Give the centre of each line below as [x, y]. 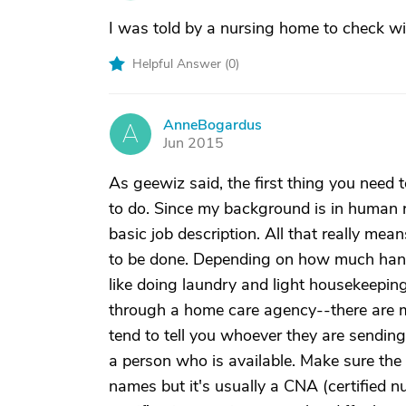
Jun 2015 [193, 143]
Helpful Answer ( [180, 64]
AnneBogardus [213, 125]
